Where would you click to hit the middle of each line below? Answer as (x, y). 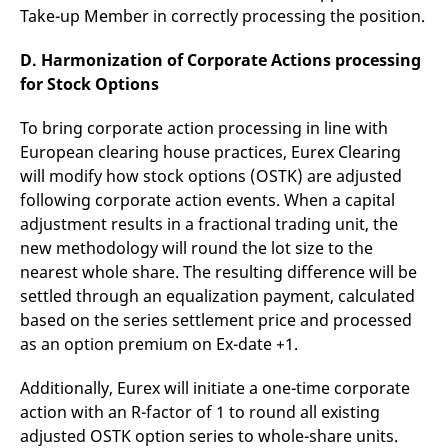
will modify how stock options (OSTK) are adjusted (211, 176)
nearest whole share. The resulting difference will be (218, 272)
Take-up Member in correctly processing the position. (222, 16)
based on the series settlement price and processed (216, 320)
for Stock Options (89, 84)
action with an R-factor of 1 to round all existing (200, 412)
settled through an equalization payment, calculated (217, 296)
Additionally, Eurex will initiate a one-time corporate (215, 388)
